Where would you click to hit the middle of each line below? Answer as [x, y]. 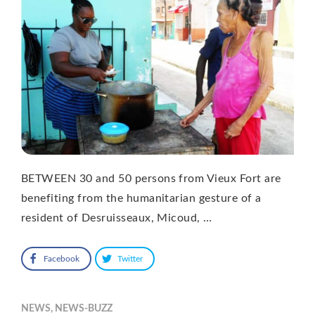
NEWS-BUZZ [84, 308]
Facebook [62, 258]
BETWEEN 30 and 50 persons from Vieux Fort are [151, 178]
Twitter [130, 258]
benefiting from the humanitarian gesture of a [141, 198]
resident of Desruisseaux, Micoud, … [117, 218]
